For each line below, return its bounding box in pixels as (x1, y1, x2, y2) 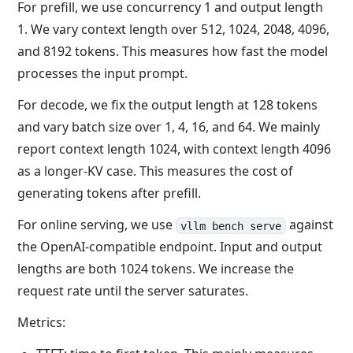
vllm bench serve (180, 219, 282, 232)
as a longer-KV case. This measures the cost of (17, 162, 294, 180)
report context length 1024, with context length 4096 (17, 140, 332, 158)
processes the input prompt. (17, 65, 188, 83)
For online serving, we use (17, 216, 176, 234)
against (286, 216, 333, 234)
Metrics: (17, 314, 66, 332)
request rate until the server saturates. (17, 282, 249, 300)
